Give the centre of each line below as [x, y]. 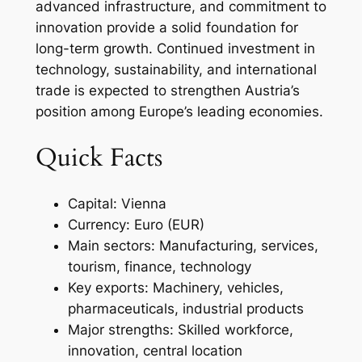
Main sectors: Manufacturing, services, [193, 246]
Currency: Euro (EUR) [136, 225]
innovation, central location [155, 351]
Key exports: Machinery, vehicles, [175, 288]
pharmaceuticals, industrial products [185, 309]
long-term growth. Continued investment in [175, 48]
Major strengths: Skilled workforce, [180, 330]
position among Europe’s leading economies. [179, 111]
